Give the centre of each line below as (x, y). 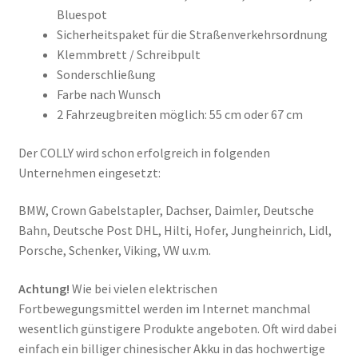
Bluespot (82, 15)
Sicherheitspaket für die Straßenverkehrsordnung (192, 35)
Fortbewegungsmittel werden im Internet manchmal (164, 309)
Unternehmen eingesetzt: (89, 172)
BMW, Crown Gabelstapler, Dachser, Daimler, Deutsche (166, 211)
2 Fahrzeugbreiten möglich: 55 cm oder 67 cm (179, 115)
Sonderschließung (106, 75)
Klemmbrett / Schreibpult (128, 55)
